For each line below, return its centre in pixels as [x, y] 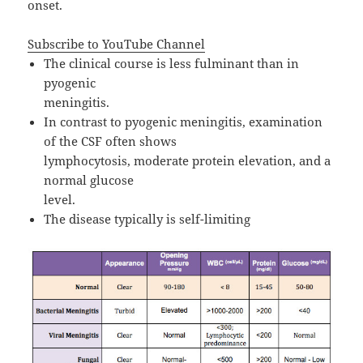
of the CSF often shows [111, 141]
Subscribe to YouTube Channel [117, 43]
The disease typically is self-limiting [147, 218]
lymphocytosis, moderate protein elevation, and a [188, 160]
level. [62, 199]
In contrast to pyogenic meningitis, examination [184, 121]
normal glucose [89, 179]
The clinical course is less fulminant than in [172, 63]
